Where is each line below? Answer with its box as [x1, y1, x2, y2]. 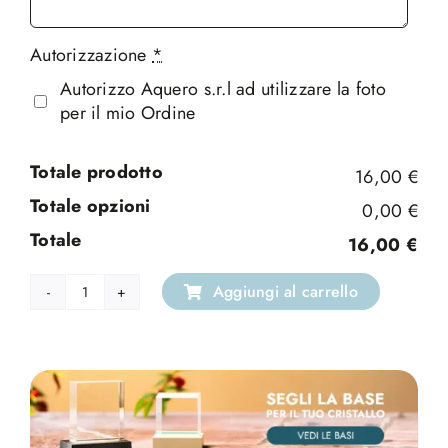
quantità [83, 337, 145, 364]
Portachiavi [83, 313, 170, 340]
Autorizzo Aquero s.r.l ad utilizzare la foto [59, 75, 386, 102]
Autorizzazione [29, 41, 147, 68]
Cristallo [83, 289, 147, 316]
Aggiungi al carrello [213, 280, 358, 304]
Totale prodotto [29, 158, 164, 185]
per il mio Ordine [59, 99, 196, 126]
